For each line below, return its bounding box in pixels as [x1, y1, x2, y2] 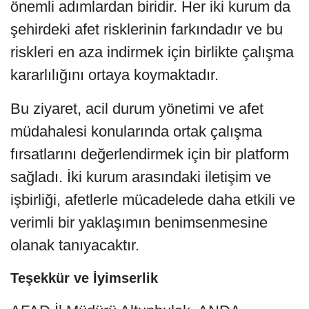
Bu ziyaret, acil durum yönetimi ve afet [10, 100, 263, 118]
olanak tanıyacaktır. [10, 237, 139, 255]
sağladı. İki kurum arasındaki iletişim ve [10, 168, 271, 186]
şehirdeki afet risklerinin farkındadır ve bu [10, 21, 283, 39]
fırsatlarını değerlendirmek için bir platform [10, 146, 289, 163]
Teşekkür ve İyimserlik [10, 270, 158, 286]
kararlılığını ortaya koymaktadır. [10, 66, 219, 84]
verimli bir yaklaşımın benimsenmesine [10, 214, 268, 232]
